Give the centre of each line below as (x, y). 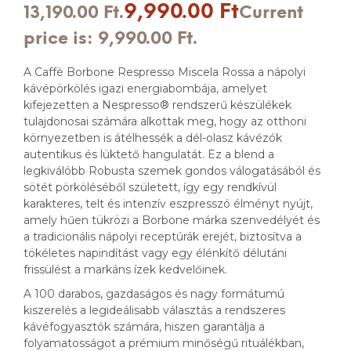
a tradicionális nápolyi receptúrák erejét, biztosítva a (163, 237)
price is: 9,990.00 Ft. (110, 40)
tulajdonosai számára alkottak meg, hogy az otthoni (165, 122)
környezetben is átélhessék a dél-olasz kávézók (153, 138)
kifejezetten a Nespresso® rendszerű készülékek (157, 105)
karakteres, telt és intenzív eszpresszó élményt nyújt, (168, 204)
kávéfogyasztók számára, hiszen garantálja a (144, 327)
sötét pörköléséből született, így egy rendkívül (150, 188)
